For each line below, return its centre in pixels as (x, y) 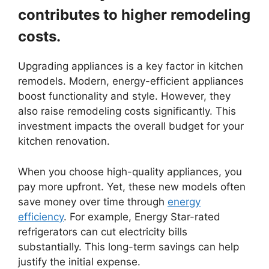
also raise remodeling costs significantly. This (127, 111)
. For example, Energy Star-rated (142, 216)
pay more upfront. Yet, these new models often (132, 186)
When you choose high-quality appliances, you (130, 171)
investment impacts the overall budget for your (131, 126)
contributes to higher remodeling (134, 15)
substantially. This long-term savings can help (128, 246)
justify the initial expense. (79, 261)
